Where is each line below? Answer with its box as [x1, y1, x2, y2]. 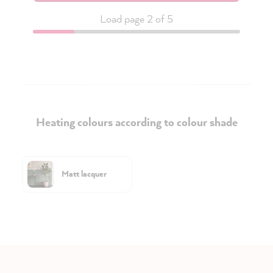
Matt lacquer [62, 168, 107, 179]
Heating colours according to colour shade [35, 114, 238, 130]
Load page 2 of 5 [100, 12, 173, 26]
